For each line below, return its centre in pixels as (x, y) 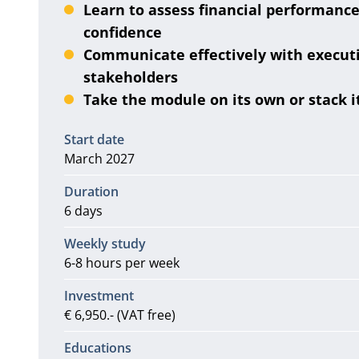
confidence (122, 32)
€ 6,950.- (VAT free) (119, 315)
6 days (83, 211)
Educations (97, 348)
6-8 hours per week (121, 263)
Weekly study (105, 244)
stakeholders (130, 77)
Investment (99, 296)
